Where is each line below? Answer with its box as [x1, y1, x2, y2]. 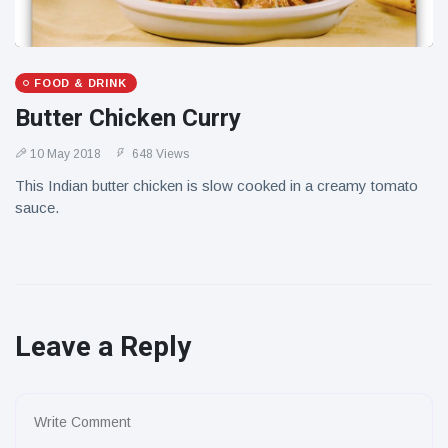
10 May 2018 [30, 147, 101, 161]
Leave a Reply [15, 330, 191, 363]
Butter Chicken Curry [15, 104, 241, 132]
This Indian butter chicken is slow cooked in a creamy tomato [15, 177, 418, 194]
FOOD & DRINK [34, 77, 127, 89]
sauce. [15, 199, 59, 216]
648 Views [129, 147, 189, 161]
